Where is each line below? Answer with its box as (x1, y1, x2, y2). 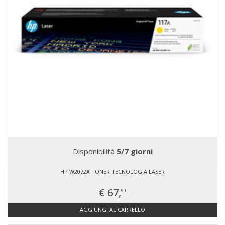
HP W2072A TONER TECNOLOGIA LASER (60, 168, 165, 175)
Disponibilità (72, 146, 117, 156)
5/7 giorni (116, 146, 153, 156)
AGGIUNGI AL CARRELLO (80, 206, 145, 213)
